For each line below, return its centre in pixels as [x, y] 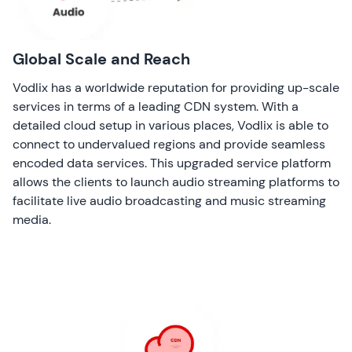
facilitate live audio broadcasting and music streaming [169, 200]
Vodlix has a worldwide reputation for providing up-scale [176, 87]
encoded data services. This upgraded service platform [172, 163]
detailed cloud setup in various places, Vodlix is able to [170, 125]
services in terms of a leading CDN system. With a [156, 106]
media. [32, 219]
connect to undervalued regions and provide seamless [169, 144]
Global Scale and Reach [101, 59]
